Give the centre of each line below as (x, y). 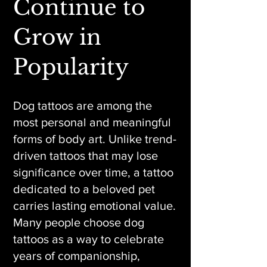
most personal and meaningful (92, 122)
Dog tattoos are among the (83, 105)
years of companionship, (77, 256)
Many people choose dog (79, 222)
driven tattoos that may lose (86, 156)
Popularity (71, 67)
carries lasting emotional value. (94, 206)
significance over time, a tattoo (93, 172)
